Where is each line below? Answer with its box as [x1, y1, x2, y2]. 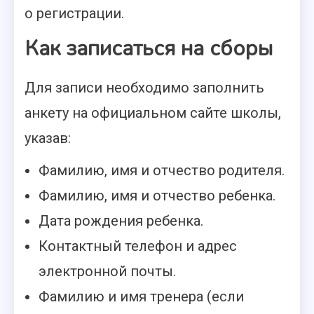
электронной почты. [39, 263, 176, 280]
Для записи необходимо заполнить [25, 79, 264, 96]
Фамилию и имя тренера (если [39, 288, 244, 305]
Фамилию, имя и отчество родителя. [39, 162, 285, 179]
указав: [25, 130, 71, 146]
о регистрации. [25, 5, 124, 22]
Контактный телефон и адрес [39, 238, 237, 254]
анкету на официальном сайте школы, [25, 104, 281, 121]
